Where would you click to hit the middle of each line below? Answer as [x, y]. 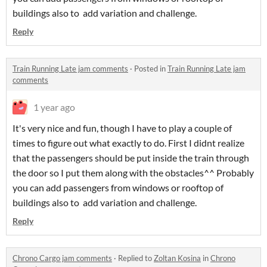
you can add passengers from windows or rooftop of [118, 188]
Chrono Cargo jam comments [62, 258]
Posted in [151, 69]
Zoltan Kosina [177, 258]
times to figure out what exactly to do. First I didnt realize [128, 143]
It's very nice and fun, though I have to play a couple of [122, 128]
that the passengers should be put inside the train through [131, 158]
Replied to [136, 258]
